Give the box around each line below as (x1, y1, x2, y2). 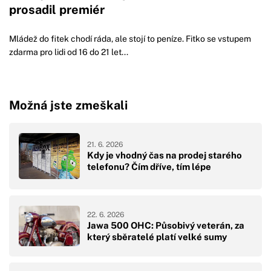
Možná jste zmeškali (9, 97, 128, 113)
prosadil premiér (9, 2, 105, 17)
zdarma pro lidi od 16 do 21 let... (9, 47, 128, 57)
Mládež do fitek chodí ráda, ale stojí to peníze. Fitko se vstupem (9, 34, 251, 44)
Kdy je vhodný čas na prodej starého (87, 150, 242, 161)
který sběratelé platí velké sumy (87, 231, 227, 242)
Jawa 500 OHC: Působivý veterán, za (87, 220, 244, 230)
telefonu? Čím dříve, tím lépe (87, 162, 211, 172)
